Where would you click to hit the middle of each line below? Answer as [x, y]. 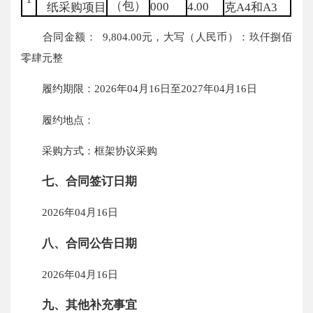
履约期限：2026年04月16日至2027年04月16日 [139, 89]
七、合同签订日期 [90, 182]
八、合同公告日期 [90, 243]
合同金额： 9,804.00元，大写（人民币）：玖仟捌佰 [156, 37]
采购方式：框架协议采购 [89, 150]
